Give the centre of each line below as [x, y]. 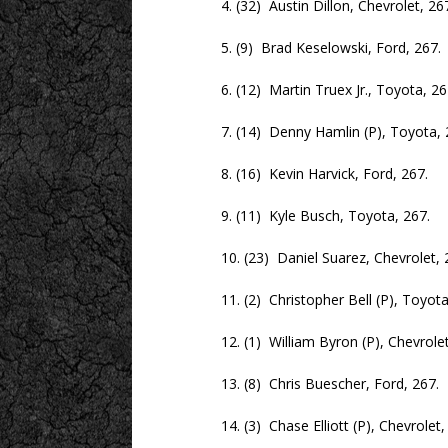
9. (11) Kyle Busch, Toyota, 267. [293, 216]
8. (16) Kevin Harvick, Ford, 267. [292, 174]
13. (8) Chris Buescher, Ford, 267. [298, 384]
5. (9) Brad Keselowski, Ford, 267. [299, 48]
